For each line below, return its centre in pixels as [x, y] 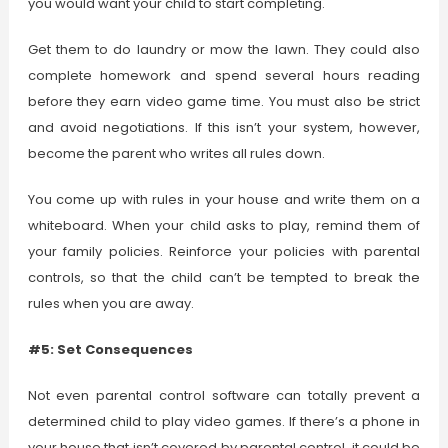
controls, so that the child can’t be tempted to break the [224, 278]
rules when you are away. [110, 304]
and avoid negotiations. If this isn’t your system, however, [224, 128]
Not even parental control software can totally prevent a [224, 396]
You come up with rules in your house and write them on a [224, 200]
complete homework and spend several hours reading [224, 76]
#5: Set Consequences [110, 350]
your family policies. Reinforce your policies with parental [224, 252]
